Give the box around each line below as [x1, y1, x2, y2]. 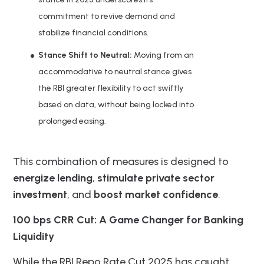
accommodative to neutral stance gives [38, 66, 192, 77]
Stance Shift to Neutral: [38, 49, 132, 60]
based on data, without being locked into [38, 99, 194, 110]
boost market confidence [94, 187, 218, 201]
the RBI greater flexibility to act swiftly [38, 82, 183, 93]
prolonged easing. [38, 115, 106, 126]
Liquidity [13, 229, 54, 243]
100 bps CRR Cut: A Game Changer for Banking [13, 213, 243, 226]
